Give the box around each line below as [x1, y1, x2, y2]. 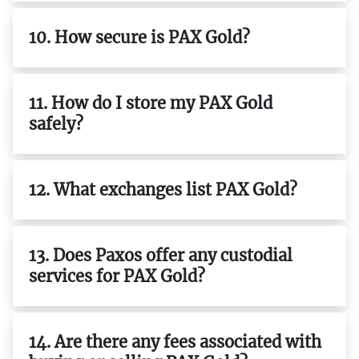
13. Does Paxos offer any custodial [29, 244, 292, 265]
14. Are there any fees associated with [29, 331, 321, 352]
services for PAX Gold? [29, 265, 205, 286]
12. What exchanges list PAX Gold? [29, 179, 297, 200]
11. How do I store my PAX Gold [29, 92, 272, 113]
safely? [29, 113, 83, 134]
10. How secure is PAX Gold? [29, 26, 250, 47]
